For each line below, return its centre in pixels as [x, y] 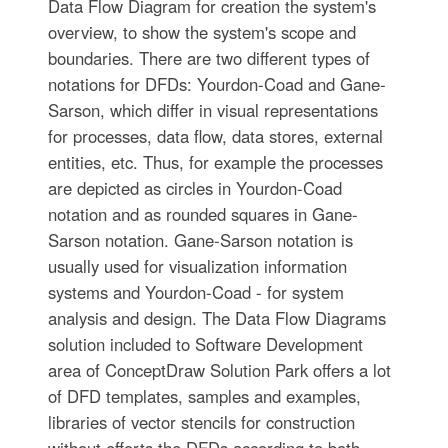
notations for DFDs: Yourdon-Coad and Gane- [216, 84]
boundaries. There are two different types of [208, 58]
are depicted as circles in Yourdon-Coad [194, 188]
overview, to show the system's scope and [201, 32]
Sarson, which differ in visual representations [212, 110]
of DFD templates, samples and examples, [204, 396]
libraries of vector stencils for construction [201, 422]
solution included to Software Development [205, 344]
